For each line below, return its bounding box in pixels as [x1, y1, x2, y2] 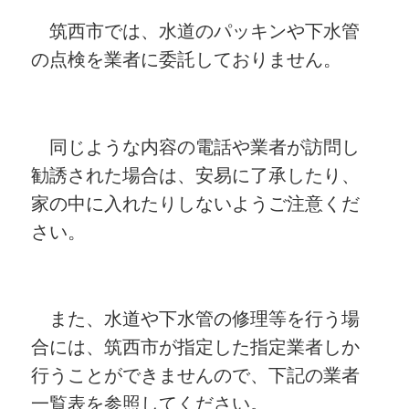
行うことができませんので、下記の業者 [31, 365, 361, 386]
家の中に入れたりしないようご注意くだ [31, 193, 361, 214]
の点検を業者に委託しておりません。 [31, 49, 342, 70]
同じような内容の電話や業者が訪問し [31, 136, 361, 157]
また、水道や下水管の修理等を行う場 [31, 309, 361, 330]
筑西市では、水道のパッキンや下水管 [31, 21, 361, 42]
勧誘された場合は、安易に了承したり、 [31, 164, 361, 185]
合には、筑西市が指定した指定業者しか [31, 337, 361, 358]
